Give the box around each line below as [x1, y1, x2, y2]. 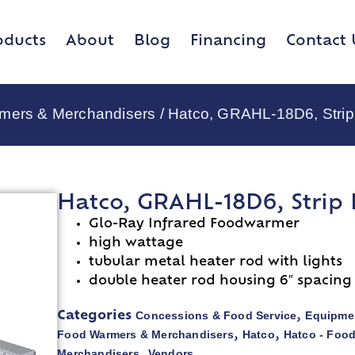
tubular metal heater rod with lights [89, 256, 343, 269]
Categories [57, 310, 132, 323]
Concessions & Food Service [136, 309, 297, 323]
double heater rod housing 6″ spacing [89, 275, 353, 288]
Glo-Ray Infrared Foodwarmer [89, 218, 300, 231]
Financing [190, 33, 266, 49]
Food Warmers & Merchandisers [57, 328, 234, 342]
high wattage [89, 237, 184, 250]
